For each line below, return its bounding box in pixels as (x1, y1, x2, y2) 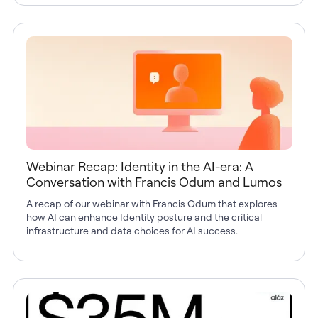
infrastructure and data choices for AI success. (26, 224, 238, 236)
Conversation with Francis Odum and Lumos (26, 173, 282, 190)
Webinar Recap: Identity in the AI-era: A (26, 158, 253, 174)
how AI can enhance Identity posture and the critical (26, 210, 262, 223)
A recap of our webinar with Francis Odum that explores (26, 197, 278, 209)
